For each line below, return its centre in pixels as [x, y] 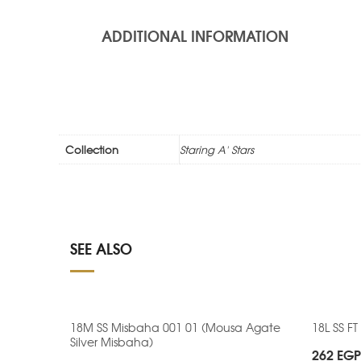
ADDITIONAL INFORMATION [195, 36]
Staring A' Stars [217, 150]
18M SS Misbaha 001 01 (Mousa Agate [175, 328]
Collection [92, 150]
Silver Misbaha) [112, 342]
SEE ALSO [101, 249]
